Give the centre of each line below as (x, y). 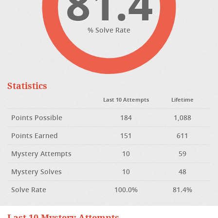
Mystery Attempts (41, 154)
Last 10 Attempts (126, 100)
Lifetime (182, 100)
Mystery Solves (36, 172)
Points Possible (37, 118)
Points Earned (35, 136)
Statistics (27, 86)
